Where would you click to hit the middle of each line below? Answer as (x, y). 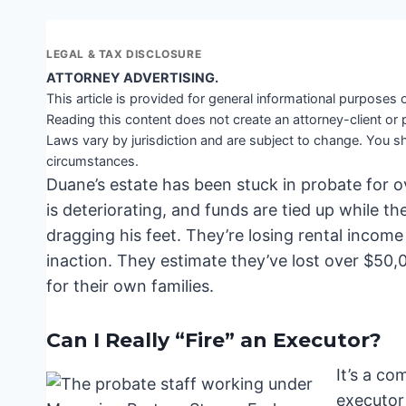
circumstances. (92, 162)
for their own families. (130, 286)
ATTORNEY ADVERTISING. (132, 78)
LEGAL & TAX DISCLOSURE (124, 54)
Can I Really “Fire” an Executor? (214, 341)
